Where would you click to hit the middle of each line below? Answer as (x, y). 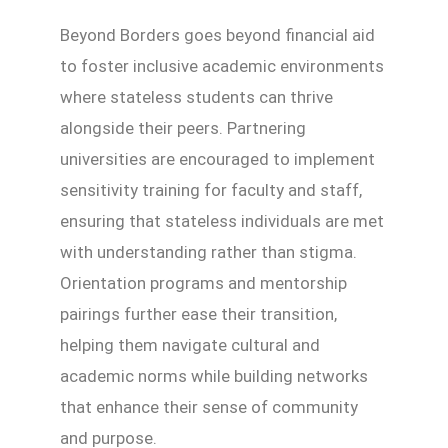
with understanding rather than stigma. (208, 252)
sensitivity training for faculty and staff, (211, 190)
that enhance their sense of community (209, 407)
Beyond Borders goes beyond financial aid (217, 35)
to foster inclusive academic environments (222, 66)
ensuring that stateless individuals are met (222, 221)
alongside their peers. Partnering (183, 128)
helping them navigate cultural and (190, 345)
